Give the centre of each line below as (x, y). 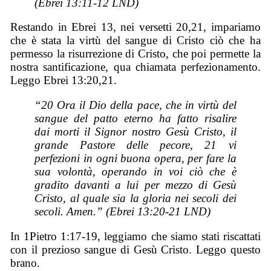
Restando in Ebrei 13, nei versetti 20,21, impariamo (135, 27)
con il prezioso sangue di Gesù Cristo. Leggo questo (135, 249)
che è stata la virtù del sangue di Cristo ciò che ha (135, 41)
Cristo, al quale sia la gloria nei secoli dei (135, 198)
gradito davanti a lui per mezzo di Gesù (135, 185)
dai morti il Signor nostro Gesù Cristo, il (135, 132)
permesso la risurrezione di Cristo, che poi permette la (135, 54)
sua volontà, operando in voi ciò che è (135, 172)
